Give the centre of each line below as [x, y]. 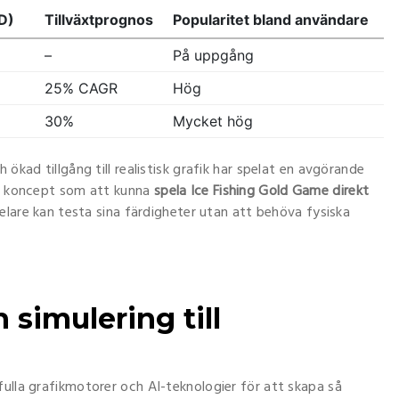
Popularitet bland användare [271, 20]
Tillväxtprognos [99, 20]
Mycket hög [213, 121]
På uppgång [214, 55]
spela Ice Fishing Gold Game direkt [261, 191]
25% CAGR [81, 88]
